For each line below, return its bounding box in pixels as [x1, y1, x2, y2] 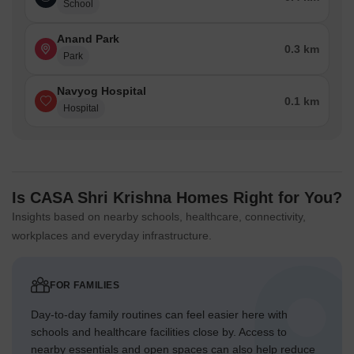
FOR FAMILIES [50, 280, 119, 292]
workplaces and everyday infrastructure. [12, 229, 212, 243]
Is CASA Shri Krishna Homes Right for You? [12, 189, 342, 207]
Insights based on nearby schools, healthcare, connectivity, [12, 210, 306, 224]
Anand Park [57, 32, 119, 46]
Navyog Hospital [57, 85, 146, 98]
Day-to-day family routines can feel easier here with [31, 308, 288, 322]
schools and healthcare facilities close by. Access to [31, 326, 287, 339]
